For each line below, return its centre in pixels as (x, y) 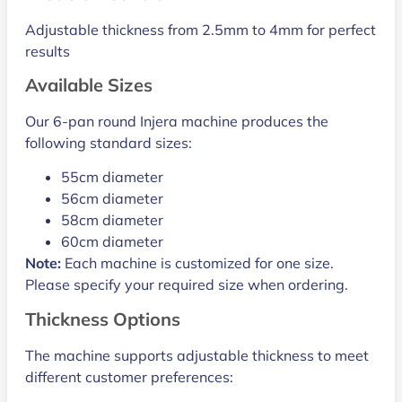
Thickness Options (103, 319)
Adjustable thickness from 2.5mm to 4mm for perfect (201, 29)
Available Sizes (89, 85)
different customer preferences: (129, 376)
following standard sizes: (109, 143)
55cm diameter (112, 177)
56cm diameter (112, 199)
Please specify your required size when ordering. (187, 285)
